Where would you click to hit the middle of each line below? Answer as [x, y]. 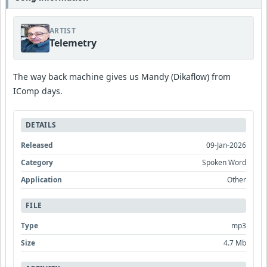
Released [37, 145]
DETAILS [41, 125]
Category [37, 162]
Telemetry [73, 43]
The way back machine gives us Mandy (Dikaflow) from [122, 77]
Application [41, 180]
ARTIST [63, 31]
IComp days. [38, 91]
